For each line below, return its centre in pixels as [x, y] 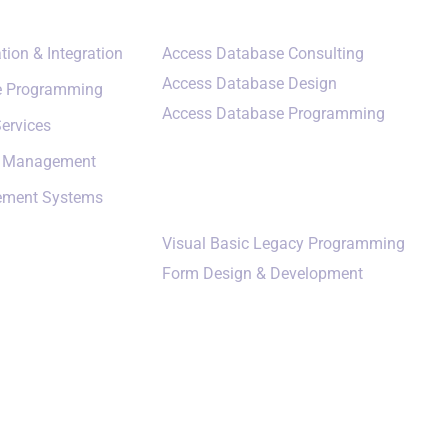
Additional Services [261, 188]
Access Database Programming [273, 113]
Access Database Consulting [263, 53]
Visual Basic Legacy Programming [283, 243]
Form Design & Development [262, 273]
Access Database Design [249, 83]
